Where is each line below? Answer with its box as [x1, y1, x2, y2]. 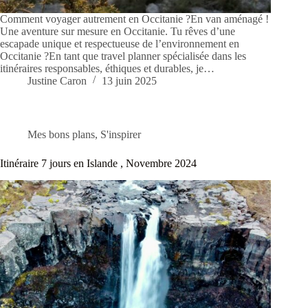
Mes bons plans [27, 129, 95, 141]
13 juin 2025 [102, 75, 157, 87]
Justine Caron [27, 75, 87, 87]
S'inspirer [100, 129, 141, 141]
